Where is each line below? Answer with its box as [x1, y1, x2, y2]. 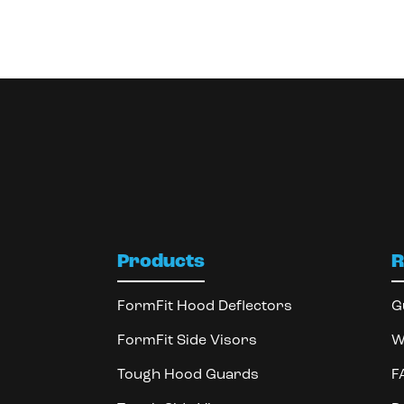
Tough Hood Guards [116, 367, 259, 382]
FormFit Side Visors [116, 333, 257, 348]
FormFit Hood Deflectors [116, 298, 292, 314]
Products [116, 252, 205, 271]
